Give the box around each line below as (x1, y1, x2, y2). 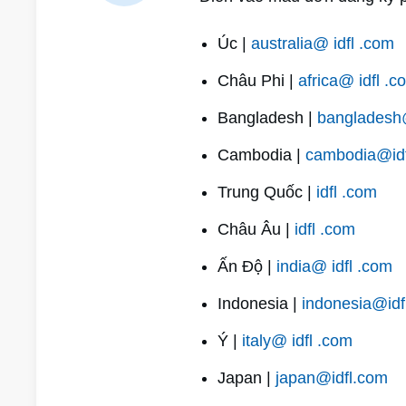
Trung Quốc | (217, 183, 316, 201)
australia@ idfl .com (250, 34, 394, 53)
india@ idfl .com (275, 257, 392, 275)
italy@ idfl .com (241, 332, 353, 350)
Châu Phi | (217, 72, 298, 90)
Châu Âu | (217, 220, 295, 238)
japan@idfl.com (275, 369, 388, 387)
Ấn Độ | (217, 257, 276, 275)
